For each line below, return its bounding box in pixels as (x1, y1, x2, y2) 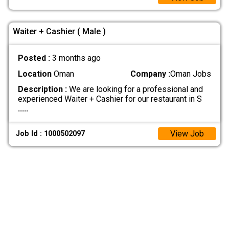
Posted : (17, 53, 52, 63)
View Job (170, 129, 204, 139)
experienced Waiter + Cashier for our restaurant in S (17, 94, 202, 104)
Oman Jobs (170, 68, 212, 79)
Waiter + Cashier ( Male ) (13, 26, 106, 36)
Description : (17, 84, 67, 94)
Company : (130, 68, 171, 79)
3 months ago (52, 53, 101, 63)
